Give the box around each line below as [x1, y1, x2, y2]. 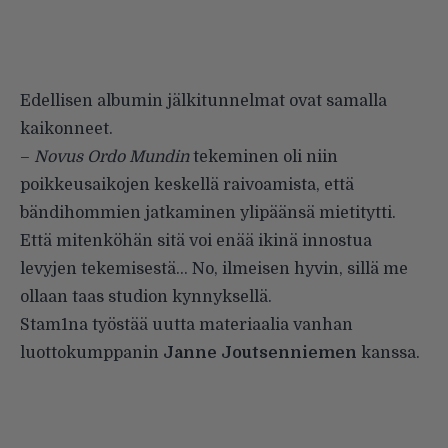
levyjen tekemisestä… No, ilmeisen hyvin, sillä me [20, 259, 408, 278]
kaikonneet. [20, 119, 113, 138]
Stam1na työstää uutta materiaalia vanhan [20, 315, 353, 334]
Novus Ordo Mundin [34, 147, 189, 166]
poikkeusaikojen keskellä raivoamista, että [20, 175, 354, 194]
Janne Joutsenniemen [163, 343, 357, 362]
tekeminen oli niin [189, 147, 338, 166]
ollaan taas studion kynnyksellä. [20, 287, 272, 306]
